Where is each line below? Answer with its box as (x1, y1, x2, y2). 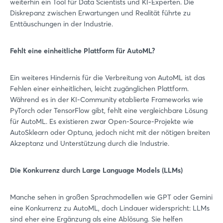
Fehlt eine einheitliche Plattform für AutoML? (10, 46, 155, 55)
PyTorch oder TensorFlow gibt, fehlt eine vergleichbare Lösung (10, 106, 208, 115)
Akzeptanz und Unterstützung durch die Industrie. (10, 139, 169, 148)
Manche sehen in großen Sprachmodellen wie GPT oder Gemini (10, 193, 213, 202)
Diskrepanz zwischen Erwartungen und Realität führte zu (10, 8, 191, 17)
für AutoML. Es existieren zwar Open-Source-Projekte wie (10, 117, 194, 126)
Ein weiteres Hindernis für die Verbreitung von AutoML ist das (10, 73, 205, 82)
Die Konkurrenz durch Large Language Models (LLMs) (10, 166, 183, 175)
